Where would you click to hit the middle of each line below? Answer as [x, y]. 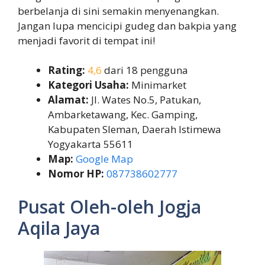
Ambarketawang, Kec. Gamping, [123, 115]
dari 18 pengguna [145, 70]
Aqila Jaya [59, 228]
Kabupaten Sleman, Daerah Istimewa [135, 130]
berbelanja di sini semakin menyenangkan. [118, 11]
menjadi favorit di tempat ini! [86, 40]
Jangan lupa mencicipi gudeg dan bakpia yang [127, 25]
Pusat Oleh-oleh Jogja [109, 206]
